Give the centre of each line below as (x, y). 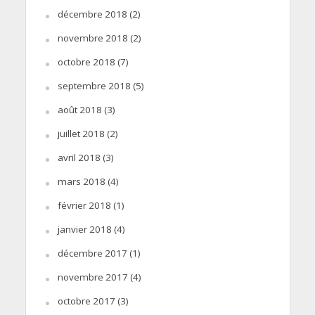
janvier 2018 (84, 229)
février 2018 (84, 205)
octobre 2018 (86, 62)
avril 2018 (79, 157)
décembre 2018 (92, 14)
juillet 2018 (81, 133)
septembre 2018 (94, 85)
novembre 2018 (92, 38)
